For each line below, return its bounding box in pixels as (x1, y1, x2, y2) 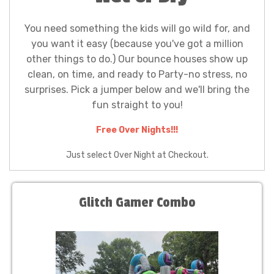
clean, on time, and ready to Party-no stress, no (27, 68, 247, 80)
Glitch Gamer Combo (78, 194, 196, 210)
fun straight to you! (91, 99, 183, 111)
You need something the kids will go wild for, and (24, 23, 250, 34)
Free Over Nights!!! (96, 125, 178, 135)
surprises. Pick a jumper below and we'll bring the (24, 84, 250, 95)
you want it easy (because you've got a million (31, 38, 243, 50)
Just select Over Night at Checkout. (65, 150, 209, 160)
